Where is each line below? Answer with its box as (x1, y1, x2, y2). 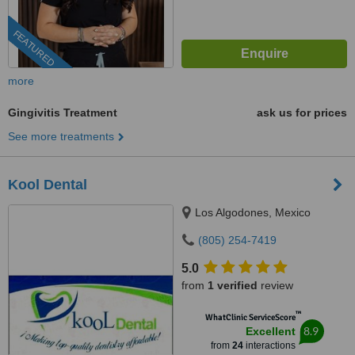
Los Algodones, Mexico (195, 206, 311, 219)
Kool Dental (8, 177, 87, 193)
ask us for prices (257, 106, 347, 119)
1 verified (208, 279, 258, 292)
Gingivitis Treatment (8, 106, 117, 119)
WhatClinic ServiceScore (204, 312, 296, 323)
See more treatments (8, 130, 114, 143)
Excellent (245, 325, 296, 338)
